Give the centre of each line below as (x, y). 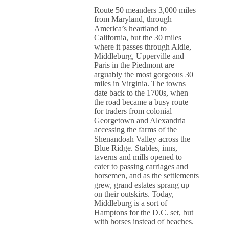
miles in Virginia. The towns (140, 84)
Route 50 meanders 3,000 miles (145, 10)
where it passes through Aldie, (143, 47)
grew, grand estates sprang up (142, 185)
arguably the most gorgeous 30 (144, 74)
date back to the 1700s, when (141, 93)
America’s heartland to (131, 28)
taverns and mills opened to (138, 157)
